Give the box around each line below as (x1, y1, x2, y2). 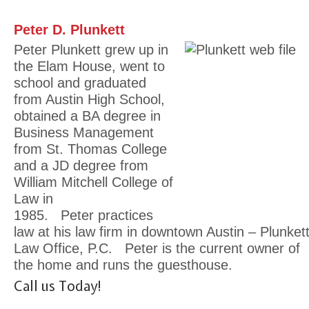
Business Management (14, 125, 154, 140)
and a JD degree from (14, 158, 148, 173)
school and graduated (14, 75, 146, 90)
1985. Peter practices (14, 208, 153, 223)
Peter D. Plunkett (14, 22, 125, 37)
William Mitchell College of (14, 175, 173, 190)
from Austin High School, (14, 92, 165, 107)
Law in (14, 191, 53, 206)
